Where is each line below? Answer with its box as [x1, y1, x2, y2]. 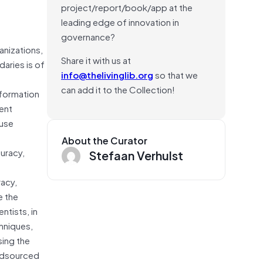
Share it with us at [61, 52, 131, 67]
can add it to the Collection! [61, 82, 175, 96]
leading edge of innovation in [61, 14, 179, 29]
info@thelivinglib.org [61, 67, 153, 82]
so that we [153, 67, 198, 82]
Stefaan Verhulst [89, 145, 183, 164]
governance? [61, 29, 115, 43]
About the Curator [62, 132, 147, 148]
